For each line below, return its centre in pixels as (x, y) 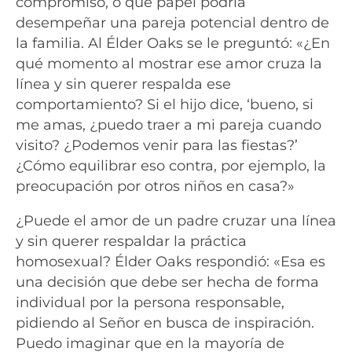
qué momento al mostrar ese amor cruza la (169, 64)
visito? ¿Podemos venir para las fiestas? (155, 145)
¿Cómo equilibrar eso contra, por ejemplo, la (171, 166)
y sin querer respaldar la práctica (131, 241)
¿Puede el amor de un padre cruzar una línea (176, 221)
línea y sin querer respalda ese (123, 84)
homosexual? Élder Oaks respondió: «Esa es (170, 262)
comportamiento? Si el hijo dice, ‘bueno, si (165, 104)
